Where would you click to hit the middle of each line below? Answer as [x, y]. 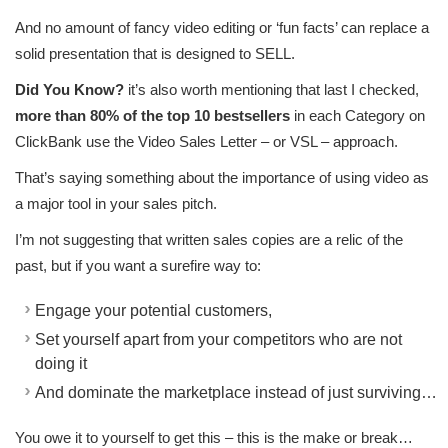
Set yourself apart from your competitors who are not [218, 340]
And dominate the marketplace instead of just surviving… [236, 393]
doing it [61, 364]
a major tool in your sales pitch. [116, 204]
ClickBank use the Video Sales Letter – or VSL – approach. [206, 142]
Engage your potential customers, [153, 311]
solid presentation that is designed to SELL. [155, 54]
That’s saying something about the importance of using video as [222, 178]
